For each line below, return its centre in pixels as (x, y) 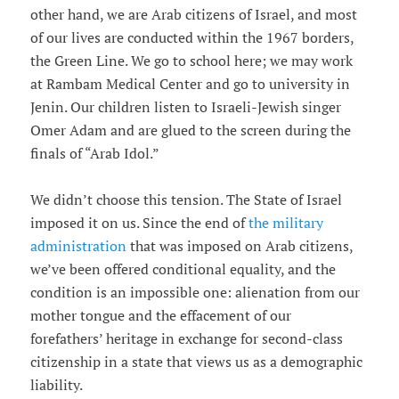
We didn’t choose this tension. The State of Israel (186, 200)
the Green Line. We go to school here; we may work (191, 61)
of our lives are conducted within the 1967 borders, (191, 38)
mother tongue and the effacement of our (160, 316)
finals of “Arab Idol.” (94, 154)
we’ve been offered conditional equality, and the (183, 269)
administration (80, 246)
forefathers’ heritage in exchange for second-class (186, 339)
